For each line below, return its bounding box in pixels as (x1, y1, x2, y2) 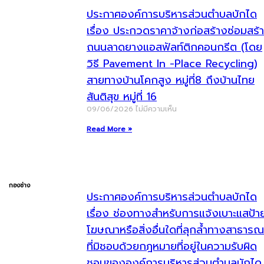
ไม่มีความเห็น (136, 104, 177, 114)
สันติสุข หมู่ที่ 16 (87, 88, 157, 105)
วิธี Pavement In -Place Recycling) (87, 55, 258, 72)
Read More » (87, 124, 132, 134)
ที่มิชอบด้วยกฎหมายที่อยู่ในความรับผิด (87, 238, 257, 255)
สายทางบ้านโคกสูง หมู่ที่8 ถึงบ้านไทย (87, 72, 255, 88)
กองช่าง (9, 180, 30, 190)
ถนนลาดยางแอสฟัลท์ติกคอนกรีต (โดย (87, 39, 262, 55)
